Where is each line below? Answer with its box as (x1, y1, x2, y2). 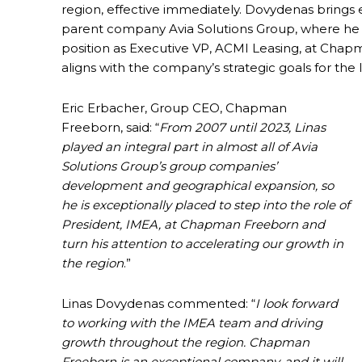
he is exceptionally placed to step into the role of (61, 197, 350, 213)
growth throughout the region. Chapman (61, 335, 309, 351)
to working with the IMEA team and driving (61, 315, 322, 331)
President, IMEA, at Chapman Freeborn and (61, 217, 325, 233)
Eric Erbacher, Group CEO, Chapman (61, 100, 287, 116)
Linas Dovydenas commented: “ (61, 296, 255, 312)
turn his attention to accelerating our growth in (61, 236, 343, 252)
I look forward (255, 296, 338, 312)
